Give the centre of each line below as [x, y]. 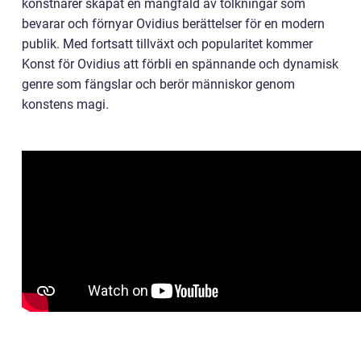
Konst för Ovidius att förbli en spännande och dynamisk [180, 64]
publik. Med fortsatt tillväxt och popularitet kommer [167, 44]
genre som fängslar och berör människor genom [158, 85]
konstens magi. [65, 105]
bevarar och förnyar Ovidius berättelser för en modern [173, 24]
